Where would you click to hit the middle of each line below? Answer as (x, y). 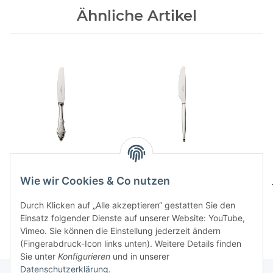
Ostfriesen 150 (61, 161)
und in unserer (140, 257)
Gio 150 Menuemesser (182, 161)
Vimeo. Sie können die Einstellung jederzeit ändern (120, 231)
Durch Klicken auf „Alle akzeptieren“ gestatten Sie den (128, 205)
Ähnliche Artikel (136, 15)
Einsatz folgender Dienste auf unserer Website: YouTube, (133, 218)
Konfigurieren (84, 257)
